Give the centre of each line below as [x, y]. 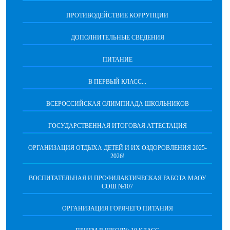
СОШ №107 [117, 186]
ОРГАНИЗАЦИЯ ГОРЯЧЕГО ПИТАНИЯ [117, 208]
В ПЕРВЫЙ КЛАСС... [117, 82]
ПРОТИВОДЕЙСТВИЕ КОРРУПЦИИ [117, 15]
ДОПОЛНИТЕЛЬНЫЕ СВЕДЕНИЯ [117, 37]
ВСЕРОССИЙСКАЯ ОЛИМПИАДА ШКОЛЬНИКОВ [117, 104]
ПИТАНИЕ [117, 60]
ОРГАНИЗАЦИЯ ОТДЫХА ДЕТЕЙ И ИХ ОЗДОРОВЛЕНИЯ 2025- [117, 148]
